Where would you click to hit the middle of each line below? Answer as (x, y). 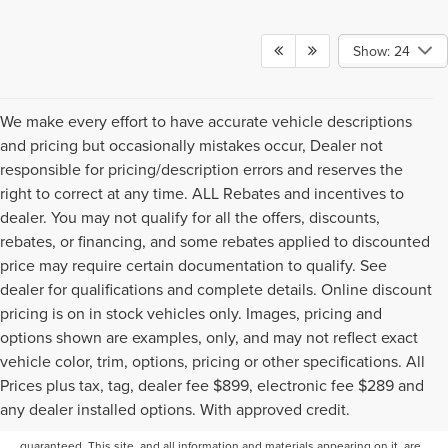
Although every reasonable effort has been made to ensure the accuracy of (221, 397)
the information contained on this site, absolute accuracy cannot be (201, 421)
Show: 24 (381, 50)
